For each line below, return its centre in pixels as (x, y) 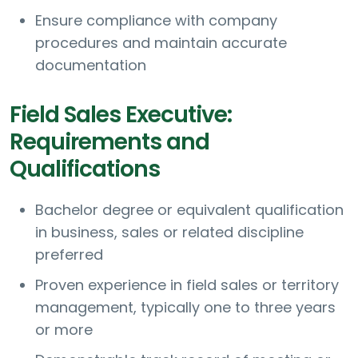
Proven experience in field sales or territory (187, 285)
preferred (69, 255)
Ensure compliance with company (156, 21)
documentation (91, 66)
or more (64, 330)
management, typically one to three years (185, 308)
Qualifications (85, 169)
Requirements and (109, 142)
